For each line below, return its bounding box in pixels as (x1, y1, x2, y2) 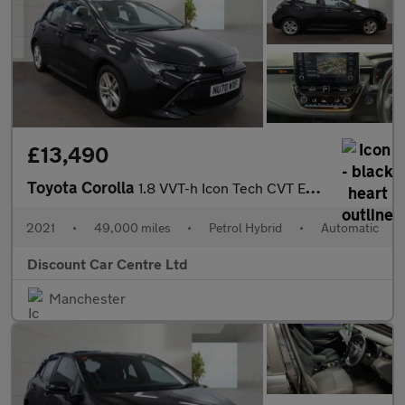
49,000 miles (93, 219, 171, 235)
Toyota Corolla (27, 176, 138, 197)
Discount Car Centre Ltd (27, 254, 188, 272)
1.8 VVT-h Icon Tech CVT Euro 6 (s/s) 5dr (138, 178, 306, 196)
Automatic (320, 219, 379, 235)
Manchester (49, 288, 126, 306)
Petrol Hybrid (209, 219, 283, 235)
